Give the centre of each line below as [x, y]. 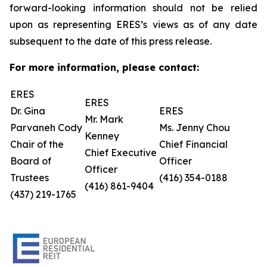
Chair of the [37, 144]
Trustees [30, 178]
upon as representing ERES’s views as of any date [133, 24]
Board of [31, 161]
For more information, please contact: [104, 67]
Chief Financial [193, 144]
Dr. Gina [28, 111]
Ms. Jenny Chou [195, 128]
